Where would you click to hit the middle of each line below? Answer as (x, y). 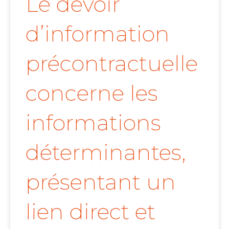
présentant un (101, 182)
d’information (98, 33)
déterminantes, (106, 152)
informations (93, 122)
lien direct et (90, 211)
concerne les (92, 93)
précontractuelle (112, 63)
